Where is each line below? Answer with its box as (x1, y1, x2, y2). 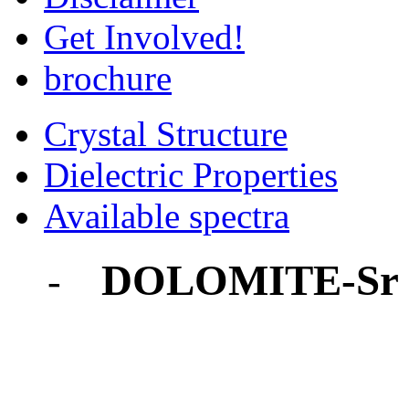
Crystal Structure (44, 114, 288, 153)
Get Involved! (44, 17, 245, 57)
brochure (44, 58, 172, 98)
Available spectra (44, 196, 289, 236)
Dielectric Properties (44, 155, 338, 194)
